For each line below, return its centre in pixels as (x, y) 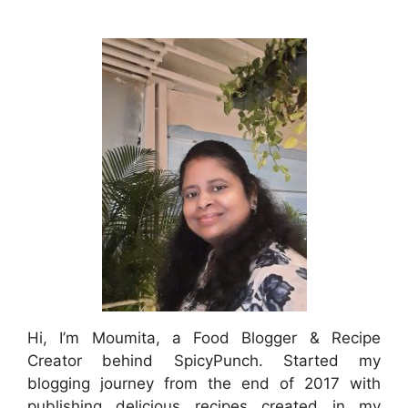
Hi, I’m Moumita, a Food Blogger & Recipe (204, 338)
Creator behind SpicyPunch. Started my (204, 361)
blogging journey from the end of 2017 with (204, 384)
